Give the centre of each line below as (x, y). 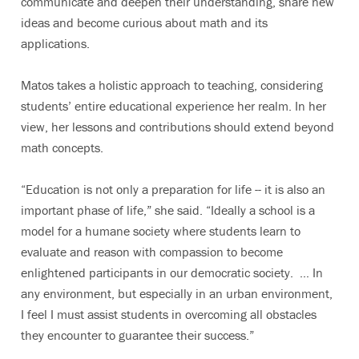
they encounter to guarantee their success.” (137, 335)
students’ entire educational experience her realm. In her (173, 106)
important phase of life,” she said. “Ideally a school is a (168, 210)
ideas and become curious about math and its (144, 22)
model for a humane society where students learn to (161, 231)
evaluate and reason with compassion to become (152, 252)
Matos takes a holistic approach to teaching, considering (172, 85)
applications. (55, 43)
